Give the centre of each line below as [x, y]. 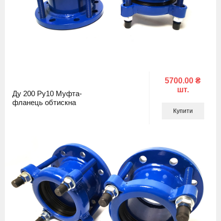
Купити [183, 111]
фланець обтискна [44, 102]
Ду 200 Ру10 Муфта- [47, 93]
